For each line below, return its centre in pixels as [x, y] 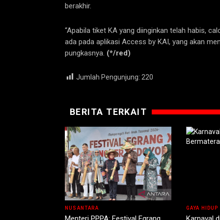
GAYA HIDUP [202, 208]
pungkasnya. [86, 53]
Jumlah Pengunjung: [108, 77]
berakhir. [78, 6]
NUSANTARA [82, 208]
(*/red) [119, 53]
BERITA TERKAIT [109, 112]
